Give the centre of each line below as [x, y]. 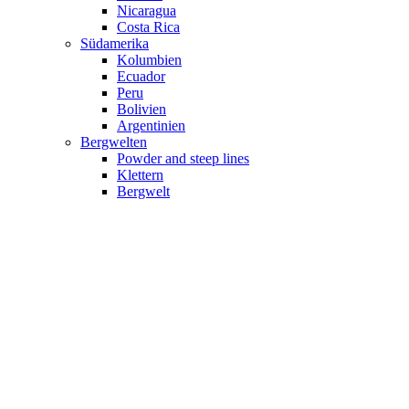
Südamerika [115, 44]
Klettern [140, 175]
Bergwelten [114, 142]
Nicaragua [147, 11]
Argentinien [151, 126]
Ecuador [141, 77]
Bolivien [142, 110]
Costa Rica [148, 27]
